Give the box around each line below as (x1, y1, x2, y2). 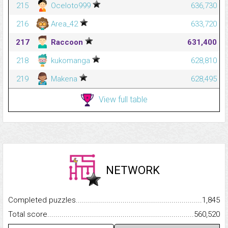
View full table (98, 94, 148, 104)
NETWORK (106, 164, 160, 177)
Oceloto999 (49, 1, 93, 11)
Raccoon (49, 38, 85, 47)
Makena (49, 74, 79, 84)
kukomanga (49, 56, 92, 66)
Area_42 (49, 19, 80, 29)
